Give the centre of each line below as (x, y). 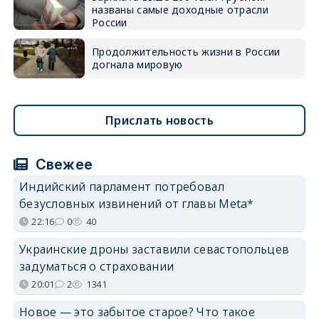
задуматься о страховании (96, 266)
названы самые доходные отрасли (180, 10)
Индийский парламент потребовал (121, 187)
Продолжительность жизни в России (186, 52)
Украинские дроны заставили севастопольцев (154, 249)
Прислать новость (159, 120)
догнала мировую (137, 64)
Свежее (62, 164)
